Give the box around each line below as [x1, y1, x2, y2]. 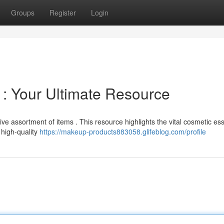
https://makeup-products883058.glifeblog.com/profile [39, 126, 206, 136]
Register [49, 7, 76, 17]
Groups [11, 7, 34, 17]
